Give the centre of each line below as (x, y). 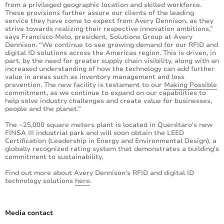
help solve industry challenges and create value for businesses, (108, 101)
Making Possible (190, 85)
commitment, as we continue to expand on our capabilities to (105, 93)
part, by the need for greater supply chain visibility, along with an (112, 61)
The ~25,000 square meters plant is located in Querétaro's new (109, 125)
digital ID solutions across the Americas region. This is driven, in (110, 53)
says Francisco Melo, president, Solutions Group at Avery (99, 37)
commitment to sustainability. (54, 157)
